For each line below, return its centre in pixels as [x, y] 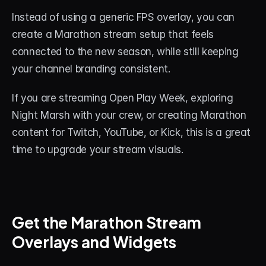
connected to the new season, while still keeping [125, 52]
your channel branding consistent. [91, 69]
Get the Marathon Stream [107, 221]
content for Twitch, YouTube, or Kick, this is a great [131, 132]
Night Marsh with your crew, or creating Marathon [129, 115]
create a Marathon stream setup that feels [113, 34]
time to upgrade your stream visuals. [98, 150]
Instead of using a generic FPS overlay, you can [123, 17]
